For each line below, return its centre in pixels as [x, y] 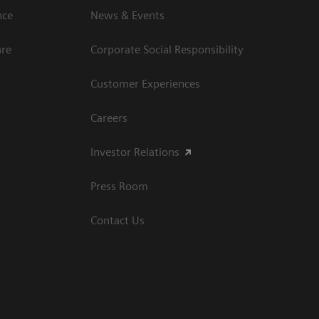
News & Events [127, 15]
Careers [109, 117]
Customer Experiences [145, 83]
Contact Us [117, 220]
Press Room [119, 186]
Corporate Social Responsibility [167, 49]
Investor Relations [135, 152]
